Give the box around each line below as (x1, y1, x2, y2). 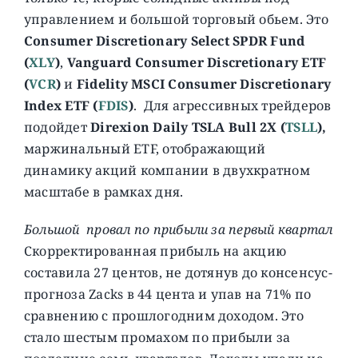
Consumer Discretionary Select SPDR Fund (23, 31, 305, 50)
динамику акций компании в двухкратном (23, 161, 310, 179)
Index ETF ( (23, 96, 98, 114)
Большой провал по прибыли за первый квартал (23, 220, 333, 238)
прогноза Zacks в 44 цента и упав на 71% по (23, 284, 312, 303)
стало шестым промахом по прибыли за (23, 328, 291, 346)
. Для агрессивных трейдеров (133, 96, 332, 114)
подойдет (23, 117, 91, 136)
